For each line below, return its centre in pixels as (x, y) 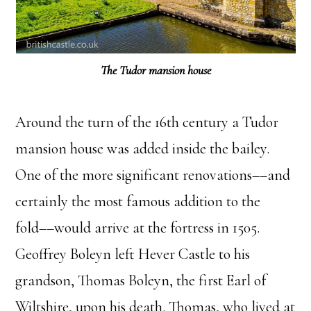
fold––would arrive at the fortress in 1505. (138, 228)
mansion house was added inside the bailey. (143, 149)
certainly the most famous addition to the (138, 202)
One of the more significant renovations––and (153, 175)
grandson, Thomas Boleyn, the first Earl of (141, 281)
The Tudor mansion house (155, 70)
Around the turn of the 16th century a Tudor (147, 123)
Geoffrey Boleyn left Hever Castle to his (133, 254)
